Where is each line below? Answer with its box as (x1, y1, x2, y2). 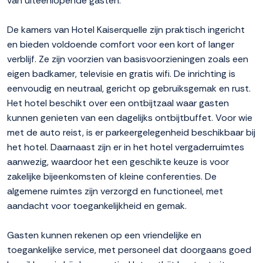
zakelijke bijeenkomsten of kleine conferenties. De (7, 170, 217, 183)
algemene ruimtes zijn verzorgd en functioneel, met (7, 185, 223, 198)
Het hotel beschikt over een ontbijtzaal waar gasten (7, 97, 229, 110)
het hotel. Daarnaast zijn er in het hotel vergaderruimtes (7, 141, 244, 154)
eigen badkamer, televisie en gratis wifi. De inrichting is (7, 68, 235, 80)
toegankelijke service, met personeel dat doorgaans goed (7, 244, 251, 257)
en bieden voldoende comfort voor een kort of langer (7, 38, 234, 51)
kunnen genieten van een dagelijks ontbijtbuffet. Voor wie (7, 112, 252, 124)
